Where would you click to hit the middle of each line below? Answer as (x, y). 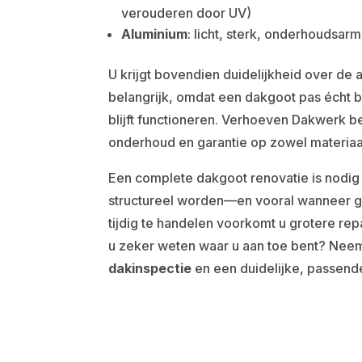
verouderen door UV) (187, 13)
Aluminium (155, 34)
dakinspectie (150, 268)
